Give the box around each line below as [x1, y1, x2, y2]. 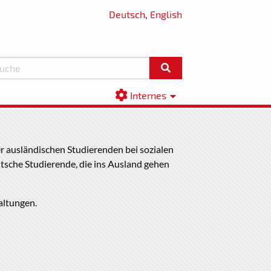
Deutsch [109, 8, 145, 20]
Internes [130, 89, 167, 101]
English [150, 8, 182, 20]
